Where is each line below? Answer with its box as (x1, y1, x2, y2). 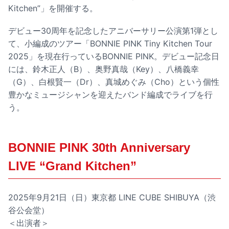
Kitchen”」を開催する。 (8, 3, 98, 13)
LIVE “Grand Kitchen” (8, 158, 136, 173)
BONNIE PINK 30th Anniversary (8, 140, 190, 154)
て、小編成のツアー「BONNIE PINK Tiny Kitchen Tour (8, 38, 212, 49)
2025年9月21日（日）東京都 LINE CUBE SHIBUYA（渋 (8, 192, 216, 202)
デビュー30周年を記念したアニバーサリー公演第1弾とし (8, 25, 218, 36)
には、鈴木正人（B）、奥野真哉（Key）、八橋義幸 (8, 63, 199, 74)
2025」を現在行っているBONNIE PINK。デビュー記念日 (8, 51, 219, 61)
